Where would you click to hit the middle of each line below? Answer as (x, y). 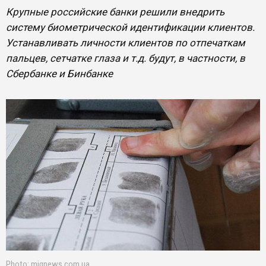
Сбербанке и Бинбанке (59, 74)
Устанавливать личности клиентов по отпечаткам (126, 43)
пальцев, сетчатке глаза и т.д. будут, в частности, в (126, 58)
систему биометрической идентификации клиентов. (130, 27)
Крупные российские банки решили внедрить (115, 12)
